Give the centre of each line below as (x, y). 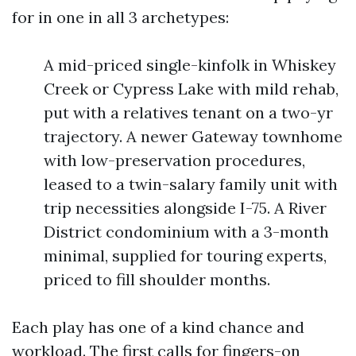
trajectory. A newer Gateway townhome (193, 136)
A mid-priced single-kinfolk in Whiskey (190, 65)
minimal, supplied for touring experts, (185, 255)
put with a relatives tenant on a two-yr (188, 112)
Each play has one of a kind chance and (158, 327)
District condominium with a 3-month (186, 232)
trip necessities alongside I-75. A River (185, 208)
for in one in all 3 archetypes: (120, 17)
